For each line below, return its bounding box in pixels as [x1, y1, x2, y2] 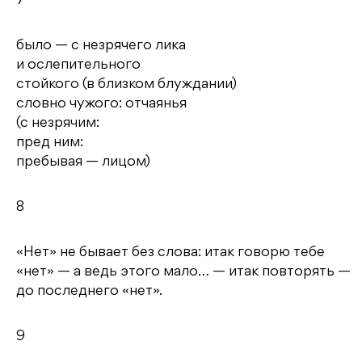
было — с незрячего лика [16, 39, 186, 53]
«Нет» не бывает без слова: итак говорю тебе [16, 246, 325, 259]
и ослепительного [16, 58, 141, 72]
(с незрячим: [16, 116, 99, 130]
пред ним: [16, 136, 83, 149]
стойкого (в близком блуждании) [16, 78, 237, 91]
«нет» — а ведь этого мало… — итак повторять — [16, 265, 351, 279]
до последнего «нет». [16, 284, 162, 298]
